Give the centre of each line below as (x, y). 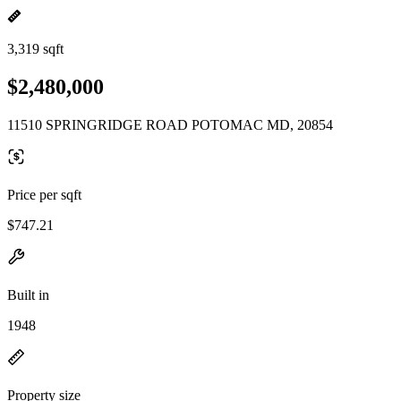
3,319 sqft (35, 49)
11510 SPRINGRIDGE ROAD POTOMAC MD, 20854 (170, 124)
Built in (28, 294)
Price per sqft (44, 194)
